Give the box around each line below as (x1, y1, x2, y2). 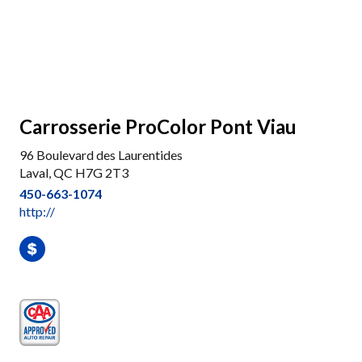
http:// (19, 204, 55, 219)
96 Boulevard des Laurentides (19, 147, 183, 162)
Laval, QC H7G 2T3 (19, 165, 128, 180)
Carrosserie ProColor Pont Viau (19, 115, 297, 138)
